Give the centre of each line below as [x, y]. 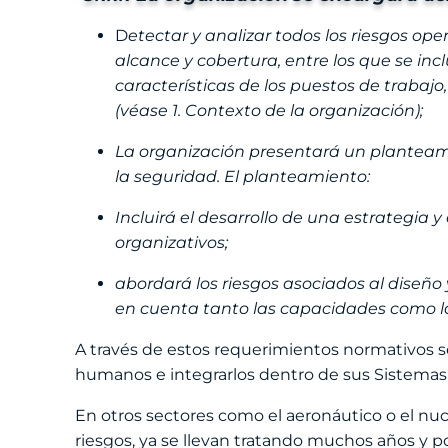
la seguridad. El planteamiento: [243, 176]
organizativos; [172, 242]
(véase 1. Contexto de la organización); [269, 110]
